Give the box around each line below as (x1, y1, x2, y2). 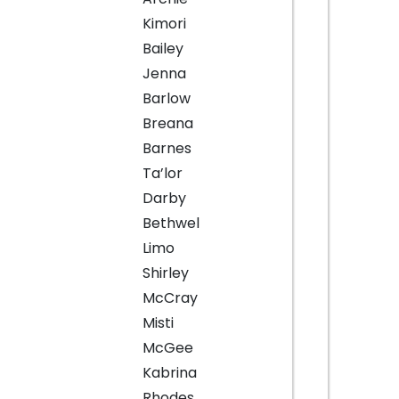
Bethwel (142, 213, 199, 234)
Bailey (142, 38, 183, 60)
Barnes (142, 138, 191, 159)
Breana (142, 113, 193, 134)
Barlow (142, 88, 191, 110)
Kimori (142, 13, 186, 35)
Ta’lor (142, 163, 183, 184)
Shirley (142, 263, 189, 284)
